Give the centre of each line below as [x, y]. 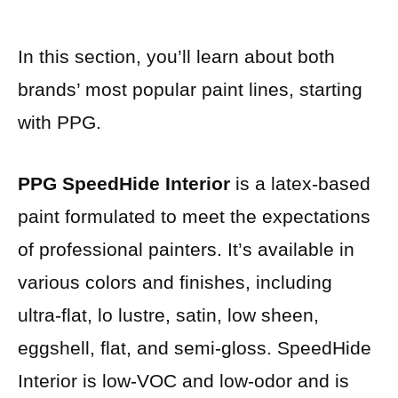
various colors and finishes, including [175, 282]
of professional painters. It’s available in [186, 249]
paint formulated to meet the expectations [194, 216]
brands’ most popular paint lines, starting [190, 90]
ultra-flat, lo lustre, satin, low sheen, [168, 314]
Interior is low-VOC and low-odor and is [183, 380]
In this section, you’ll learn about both [176, 57]
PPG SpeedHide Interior [124, 183]
